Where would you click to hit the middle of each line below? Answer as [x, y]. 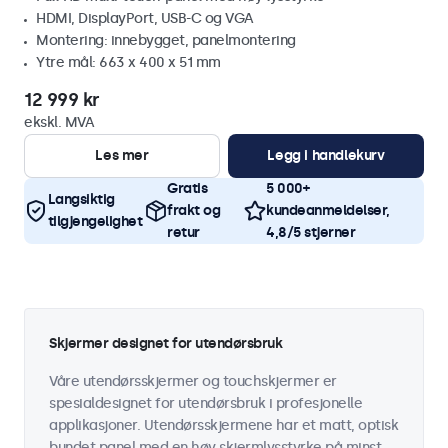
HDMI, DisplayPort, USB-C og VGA [145, 18]
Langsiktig [81, 199]
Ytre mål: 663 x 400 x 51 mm [128, 62]
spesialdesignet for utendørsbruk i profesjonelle [205, 403]
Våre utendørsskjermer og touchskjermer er [193, 381]
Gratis [187, 188]
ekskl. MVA [59, 122]
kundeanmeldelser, [328, 210]
